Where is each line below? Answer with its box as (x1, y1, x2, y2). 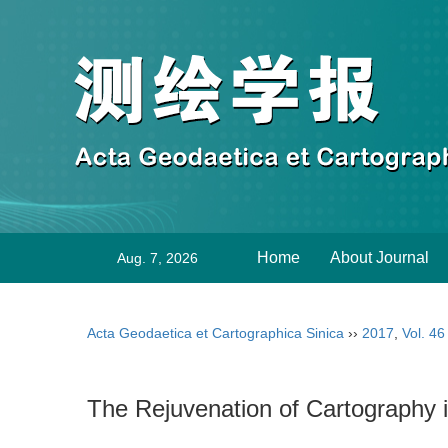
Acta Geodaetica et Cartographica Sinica (87, 325, 344, 341)
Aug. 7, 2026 (116, 250, 198, 266)
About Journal (330, 249, 429, 266)
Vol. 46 (402, 325, 445, 341)
